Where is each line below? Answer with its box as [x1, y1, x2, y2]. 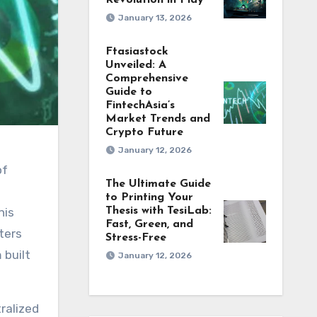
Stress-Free [105, 232, 166, 243]
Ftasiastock [105, 46, 168, 57]
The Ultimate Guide [105, 178, 211, 190]
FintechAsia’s [105, 100, 175, 111]
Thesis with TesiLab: [105, 205, 212, 217]
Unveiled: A [105, 59, 166, 71]
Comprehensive [105, 73, 188, 84]
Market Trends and [105, 113, 210, 125]
